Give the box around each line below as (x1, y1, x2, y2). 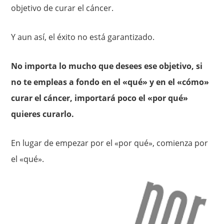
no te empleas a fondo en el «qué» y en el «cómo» (11, 76, 209, 87)
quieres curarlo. (11, 108, 74, 119)
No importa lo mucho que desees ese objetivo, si (11, 60, 203, 71)
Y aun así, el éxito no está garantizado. (11, 31, 155, 42)
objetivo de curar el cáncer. (11, 2, 114, 13)
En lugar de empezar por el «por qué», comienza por (11, 137, 208, 148)
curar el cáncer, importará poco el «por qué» (11, 92, 188, 103)
